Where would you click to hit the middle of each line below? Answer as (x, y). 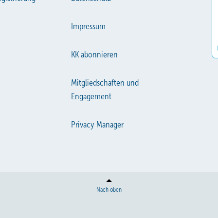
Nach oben (109, 190)
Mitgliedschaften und (105, 82)
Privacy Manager (98, 124)
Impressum (89, 26)
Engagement (91, 96)
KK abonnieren (95, 54)
